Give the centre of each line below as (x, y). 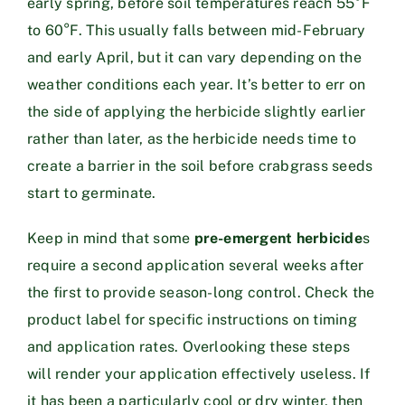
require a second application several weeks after (196, 265)
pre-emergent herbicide (278, 238)
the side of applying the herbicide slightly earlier (197, 111)
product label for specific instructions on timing (192, 319)
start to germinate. (92, 193)
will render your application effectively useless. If (199, 373)
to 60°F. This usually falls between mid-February (197, 30)
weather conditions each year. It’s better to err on (197, 84)
